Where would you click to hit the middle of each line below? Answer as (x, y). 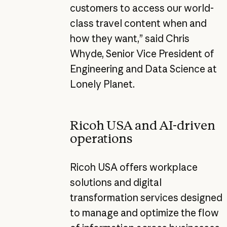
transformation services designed (146, 197)
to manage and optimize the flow (144, 213)
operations (101, 139)
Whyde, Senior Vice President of (142, 53)
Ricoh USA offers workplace (134, 167)
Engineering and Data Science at (143, 69)
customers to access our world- (142, 8)
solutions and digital (116, 182)
